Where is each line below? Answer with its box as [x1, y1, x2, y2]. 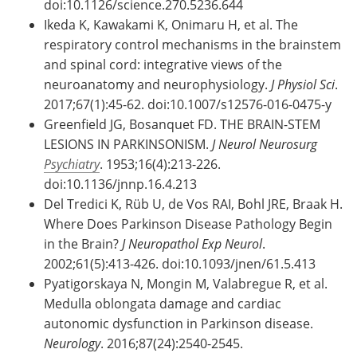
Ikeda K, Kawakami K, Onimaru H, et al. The [44, 15, 298, 33]
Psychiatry [44, 155, 100, 172]
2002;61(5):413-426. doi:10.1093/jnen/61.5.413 [44, 254, 316, 272]
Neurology [44, 334, 100, 351]
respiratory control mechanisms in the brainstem [44, 35, 341, 53]
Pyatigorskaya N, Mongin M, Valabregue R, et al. [44, 274, 328, 292]
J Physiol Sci [271, 75, 335, 92]
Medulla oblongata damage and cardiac [44, 294, 281, 312]
